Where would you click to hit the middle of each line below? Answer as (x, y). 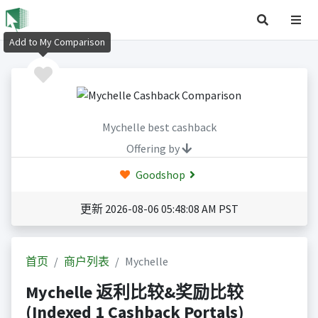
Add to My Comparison (57, 42)
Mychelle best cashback (159, 127)
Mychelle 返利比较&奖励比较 (134, 292)
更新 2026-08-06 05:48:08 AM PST (159, 209)
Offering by (154, 149)
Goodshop (159, 175)
